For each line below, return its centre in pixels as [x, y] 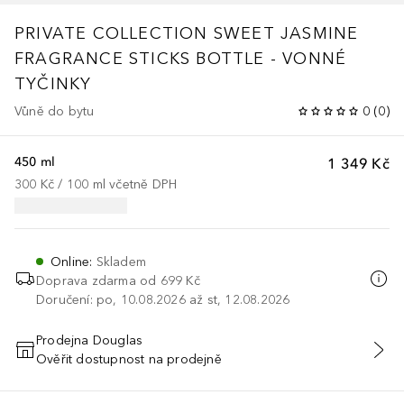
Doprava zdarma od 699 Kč [118, 280]
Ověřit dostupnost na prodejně [129, 359]
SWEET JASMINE [286, 33]
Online [70, 262]
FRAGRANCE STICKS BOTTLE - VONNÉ [181, 58]
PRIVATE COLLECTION [111, 33]
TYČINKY [53, 83]
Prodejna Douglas [90, 340]
